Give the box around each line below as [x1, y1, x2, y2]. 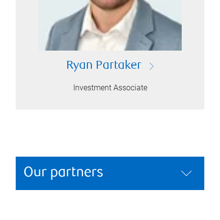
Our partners [24, 166, 104, 180]
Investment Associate [73, 83, 147, 92]
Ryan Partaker [66, 60, 141, 72]
